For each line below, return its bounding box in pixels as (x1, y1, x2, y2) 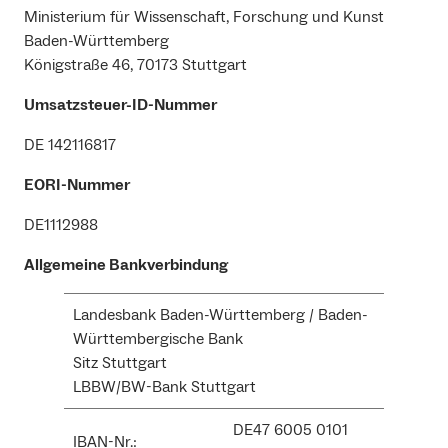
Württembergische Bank (73, 329, 243, 350)
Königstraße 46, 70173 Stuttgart (24, 55, 247, 76)
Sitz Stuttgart (73, 353, 167, 374)
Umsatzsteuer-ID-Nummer (24, 95, 217, 116)
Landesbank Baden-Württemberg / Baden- (73, 305, 368, 326)
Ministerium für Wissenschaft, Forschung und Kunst (24, 7, 384, 28)
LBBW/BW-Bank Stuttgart (73, 377, 256, 398)
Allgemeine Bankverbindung (24, 255, 228, 276)
